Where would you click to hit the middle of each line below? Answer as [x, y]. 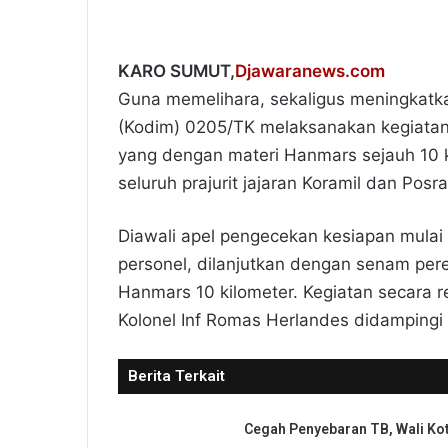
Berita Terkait [176, 376]
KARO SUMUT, [176, 71]
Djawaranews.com [310, 71]
